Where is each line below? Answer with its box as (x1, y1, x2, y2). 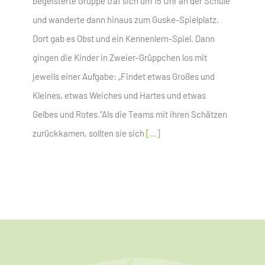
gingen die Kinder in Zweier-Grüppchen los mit (33, 52, 207, 63)
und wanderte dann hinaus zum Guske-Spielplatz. (33, 14, 219, 25)
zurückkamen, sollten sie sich (33, 128, 146, 139)
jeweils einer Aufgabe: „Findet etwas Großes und (33, 71, 215, 82)
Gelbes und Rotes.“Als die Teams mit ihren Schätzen (33, 109, 227, 120)
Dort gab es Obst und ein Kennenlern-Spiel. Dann (33, 33, 215, 44)
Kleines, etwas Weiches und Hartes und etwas (33, 90, 206, 101)
